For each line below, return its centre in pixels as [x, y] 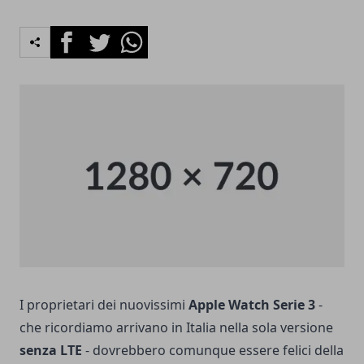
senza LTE [51, 350]
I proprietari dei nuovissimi [104, 304]
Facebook [79, 35]
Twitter [104, 35]
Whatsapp [146, 35]
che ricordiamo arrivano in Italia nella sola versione [176, 327]
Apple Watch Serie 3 [252, 304]
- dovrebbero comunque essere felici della [213, 350]
